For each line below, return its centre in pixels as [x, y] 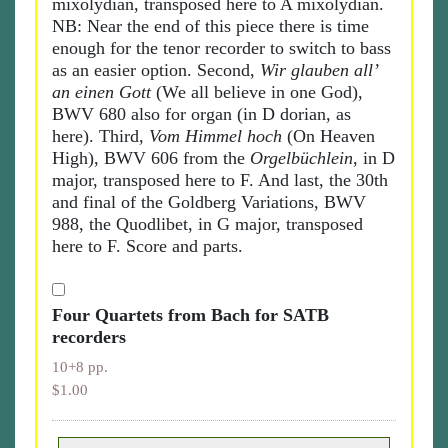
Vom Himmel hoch [215, 136]
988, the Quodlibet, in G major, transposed [207, 224]
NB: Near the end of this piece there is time [210, 26]
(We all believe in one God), [257, 92]
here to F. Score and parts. [147, 246]
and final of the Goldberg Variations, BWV [209, 202]
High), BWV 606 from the [151, 158]
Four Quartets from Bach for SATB [190, 315]
